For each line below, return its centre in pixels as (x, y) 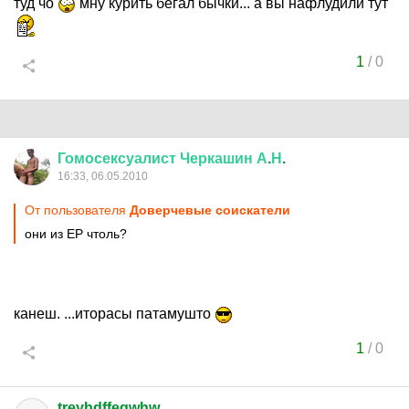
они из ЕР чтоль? (76, 234)
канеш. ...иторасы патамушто (114, 314)
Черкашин (216, 158)
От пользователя (77, 210)
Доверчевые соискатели (210, 210)
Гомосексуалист (117, 158)
